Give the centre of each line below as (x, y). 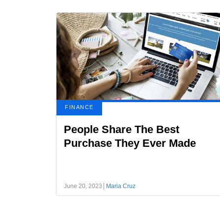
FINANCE (79, 107)
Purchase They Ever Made (130, 143)
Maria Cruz (121, 186)
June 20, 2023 (83, 186)
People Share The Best (122, 129)
